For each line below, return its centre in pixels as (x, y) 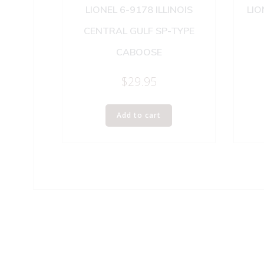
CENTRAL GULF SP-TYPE (139, 30)
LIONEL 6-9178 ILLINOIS (139, 9)
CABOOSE (139, 52)
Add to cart (139, 115)
